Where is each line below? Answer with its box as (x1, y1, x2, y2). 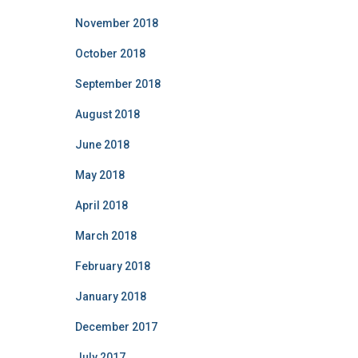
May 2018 (74, 168, 125, 181)
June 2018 (74, 137, 129, 151)
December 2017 (74, 320, 157, 333)
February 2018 (74, 259, 150, 272)
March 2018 (74, 229, 137, 242)
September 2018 (74, 77, 161, 90)
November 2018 (74, 16, 158, 30)
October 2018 (74, 46, 145, 60)
